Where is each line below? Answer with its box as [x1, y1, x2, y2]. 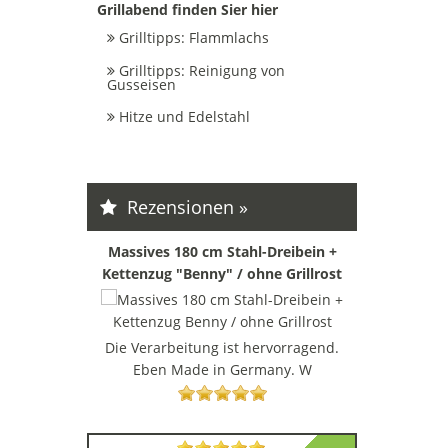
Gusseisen [107, 74, 176, 94]
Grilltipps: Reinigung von [119, 60, 285, 80]
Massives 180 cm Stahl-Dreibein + [107, 241, 337, 261]
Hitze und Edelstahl [119, 106, 250, 126]
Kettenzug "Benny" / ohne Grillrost [102, 263, 342, 283]
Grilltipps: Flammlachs [119, 27, 269, 47]
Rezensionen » [122, 194, 248, 219]
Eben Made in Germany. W [132, 359, 312, 379]
